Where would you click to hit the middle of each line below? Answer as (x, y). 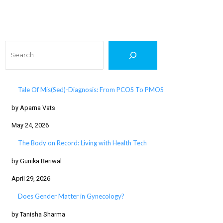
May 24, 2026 (30, 125)
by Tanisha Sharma (38, 214)
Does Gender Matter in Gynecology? (71, 196)
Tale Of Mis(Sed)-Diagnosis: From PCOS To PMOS (91, 89)
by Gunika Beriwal (36, 161)
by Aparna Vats (33, 108)
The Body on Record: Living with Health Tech (82, 143)
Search (18, 48)
